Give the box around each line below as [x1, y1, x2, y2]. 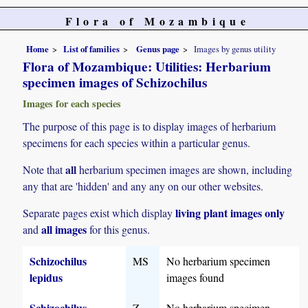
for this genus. [87, 222, 151, 237]
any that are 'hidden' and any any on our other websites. [23, 178, 264, 193]
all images [41, 221, 87, 238]
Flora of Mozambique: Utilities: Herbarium [23, 56, 272, 76]
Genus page [136, 42, 180, 55]
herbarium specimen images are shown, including [76, 162, 293, 177]
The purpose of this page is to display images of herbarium [23, 118, 276, 133]
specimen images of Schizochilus [23, 72, 208, 92]
